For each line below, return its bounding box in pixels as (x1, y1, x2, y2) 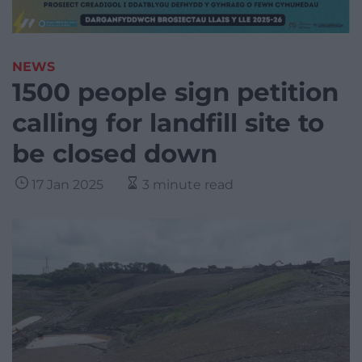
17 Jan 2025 (32, 177, 103, 193)
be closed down (12, 138, 217, 170)
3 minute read (142, 177, 234, 193)
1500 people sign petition (12, 77, 339, 108)
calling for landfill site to (12, 107, 324, 139)
